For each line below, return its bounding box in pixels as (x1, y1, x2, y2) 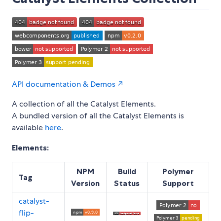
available (12, 122, 45, 133)
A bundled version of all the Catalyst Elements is (12, 110, 184, 121)
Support (162, 178, 194, 188)
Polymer (162, 166, 194, 177)
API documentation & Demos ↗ (12, 79, 123, 90)
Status (114, 178, 140, 188)
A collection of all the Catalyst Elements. (12, 99, 156, 110)
